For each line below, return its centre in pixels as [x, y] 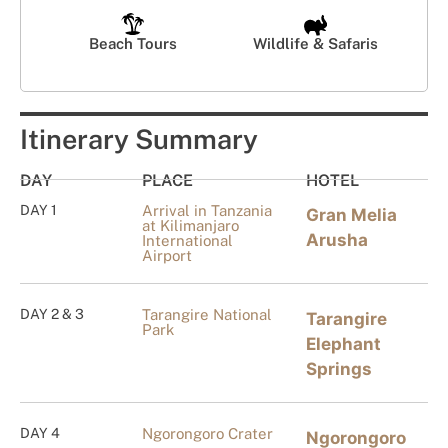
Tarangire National [207, 314]
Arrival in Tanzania [207, 210]
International [188, 240]
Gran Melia [351, 214]
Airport [167, 255]
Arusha [336, 239]
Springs [338, 368]
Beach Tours [132, 43]
